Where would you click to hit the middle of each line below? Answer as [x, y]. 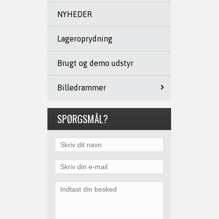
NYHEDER [75, 14]
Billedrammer [82, 88]
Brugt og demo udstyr [95, 63]
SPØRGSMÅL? [83, 119]
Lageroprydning [85, 39]
